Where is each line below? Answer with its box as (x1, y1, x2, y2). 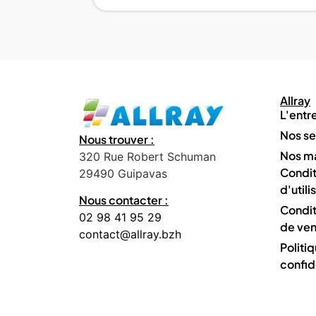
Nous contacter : (79, 193, 169, 208)
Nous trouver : (79, 132, 154, 147)
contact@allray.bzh (79, 227, 181, 242)
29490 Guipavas (79, 166, 167, 181)
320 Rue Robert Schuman (79, 150, 216, 164)
